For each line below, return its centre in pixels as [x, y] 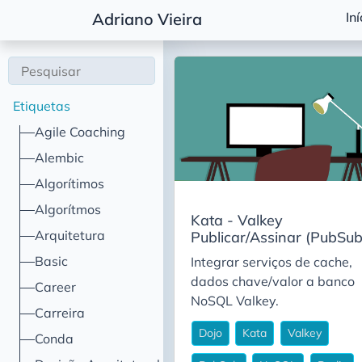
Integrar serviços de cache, [271, 262]
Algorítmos [68, 209]
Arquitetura [70, 235]
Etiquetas [42, 106]
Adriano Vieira [147, 19]
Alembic [60, 158]
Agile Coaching [80, 132]
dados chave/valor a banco [272, 281]
